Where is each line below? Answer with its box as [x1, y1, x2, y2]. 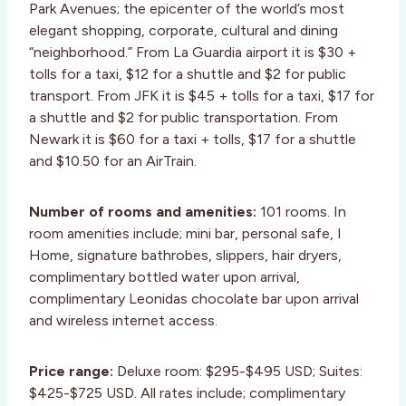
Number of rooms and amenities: [29, 202, 256, 220]
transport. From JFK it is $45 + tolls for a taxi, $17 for [29, 86, 374, 104]
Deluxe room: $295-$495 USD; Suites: [113, 362, 362, 380]
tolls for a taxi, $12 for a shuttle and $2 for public [29, 64, 346, 82]
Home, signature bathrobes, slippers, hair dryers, [29, 246, 342, 264]
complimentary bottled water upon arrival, [29, 267, 300, 285]
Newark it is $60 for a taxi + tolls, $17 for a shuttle [29, 130, 356, 148]
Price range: [29, 362, 113, 380]
